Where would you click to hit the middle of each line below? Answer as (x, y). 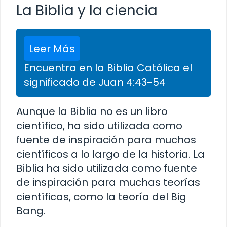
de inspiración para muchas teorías (108, 183)
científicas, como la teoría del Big (101, 197)
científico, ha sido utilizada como (99, 126)
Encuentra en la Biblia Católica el (108, 68)
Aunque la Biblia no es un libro (92, 112)
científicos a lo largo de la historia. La (110, 154)
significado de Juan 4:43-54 (95, 82)
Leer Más (52, 49)
